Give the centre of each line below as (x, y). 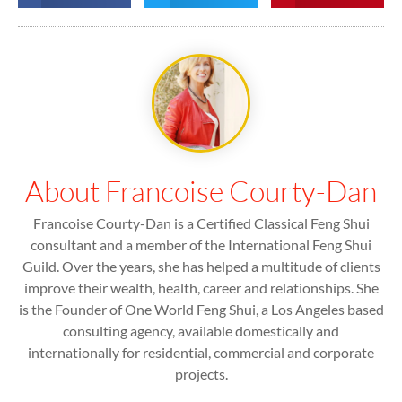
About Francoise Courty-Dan (201, 190)
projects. (201, 373)
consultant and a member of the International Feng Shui (201, 244)
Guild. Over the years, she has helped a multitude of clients (201, 266)
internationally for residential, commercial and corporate (201, 352)
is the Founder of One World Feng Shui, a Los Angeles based (201, 309)
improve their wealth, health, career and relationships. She (201, 287)
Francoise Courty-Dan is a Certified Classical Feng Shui (201, 223)
